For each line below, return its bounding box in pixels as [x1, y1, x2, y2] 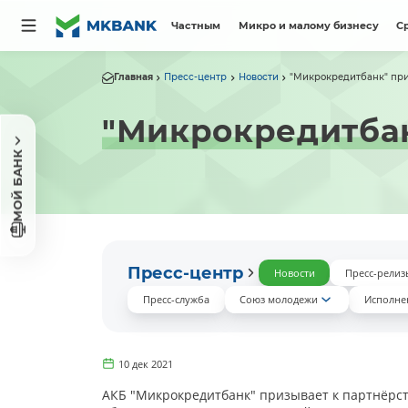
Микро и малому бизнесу [238, 19, 379, 32]
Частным [171, 19, 221, 32]
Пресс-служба [142, 292, 209, 307]
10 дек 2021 [118, 357, 174, 371]
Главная [113, 72, 153, 83]
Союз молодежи [240, 292, 319, 307]
